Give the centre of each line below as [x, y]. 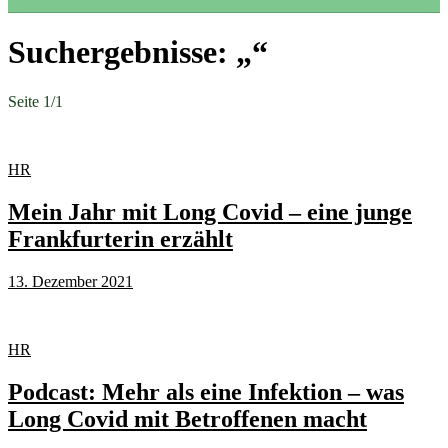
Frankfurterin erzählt [120, 238]
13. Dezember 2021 [70, 281]
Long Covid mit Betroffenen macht [187, 418]
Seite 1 [29, 101]
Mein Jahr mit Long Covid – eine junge [210, 211]
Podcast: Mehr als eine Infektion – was [206, 391]
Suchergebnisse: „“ [138, 52]
